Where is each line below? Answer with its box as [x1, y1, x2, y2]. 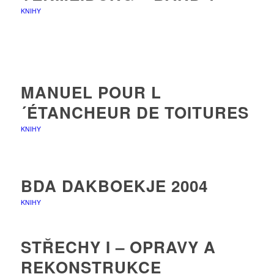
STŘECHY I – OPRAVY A [20, 235, 216, 258]
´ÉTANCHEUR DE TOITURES [20, 100, 249, 124]
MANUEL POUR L [20, 80, 161, 103]
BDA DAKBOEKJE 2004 [20, 174, 208, 197]
